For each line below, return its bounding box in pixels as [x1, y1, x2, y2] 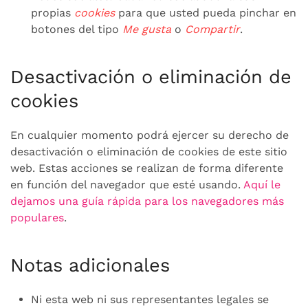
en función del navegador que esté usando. [10, 178, 243, 191]
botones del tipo [31, 23, 122, 36]
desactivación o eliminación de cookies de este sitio [10, 145, 287, 158]
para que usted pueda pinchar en [115, 6, 296, 19]
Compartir [185, 23, 240, 36]
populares [10, 211, 64, 224]
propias [31, 6, 74, 19]
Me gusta [122, 23, 171, 36]
